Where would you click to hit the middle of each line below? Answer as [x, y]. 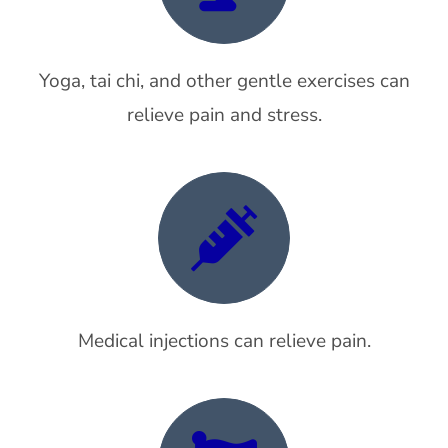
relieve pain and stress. [224, 115]
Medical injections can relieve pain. [224, 341]
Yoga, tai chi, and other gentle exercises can [224, 81]
